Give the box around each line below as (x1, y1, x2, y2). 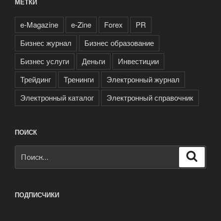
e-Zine (71, 19, 91, 30)
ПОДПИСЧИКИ (15, 189, 59, 199)
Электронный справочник (107, 92, 193, 103)
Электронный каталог (20, 92, 94, 103)
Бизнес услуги (20, 56, 69, 67)
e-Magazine (20, 19, 58, 30)
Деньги (82, 56, 105, 67)
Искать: (15, 146, 42, 157)
